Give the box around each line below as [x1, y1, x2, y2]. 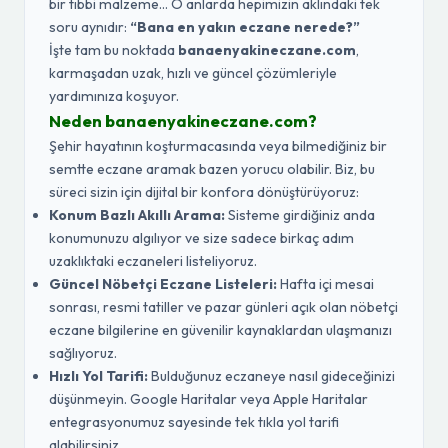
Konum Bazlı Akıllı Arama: [49, 206, 225, 224]
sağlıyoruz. [49, 344, 117, 362]
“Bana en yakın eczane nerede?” [130, 18, 360, 36]
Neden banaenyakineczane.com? [49, 111, 317, 131]
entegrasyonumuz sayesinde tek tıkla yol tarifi [49, 413, 339, 431]
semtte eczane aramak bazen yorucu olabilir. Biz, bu [49, 160, 375, 178]
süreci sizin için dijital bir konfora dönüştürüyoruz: [49, 183, 359, 201]
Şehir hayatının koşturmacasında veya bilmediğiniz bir [49, 137, 387, 155]
